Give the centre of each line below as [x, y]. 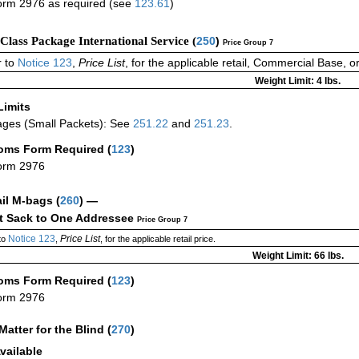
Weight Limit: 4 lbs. [298, 81]
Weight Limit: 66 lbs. [298, 255]
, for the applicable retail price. [157, 238]
